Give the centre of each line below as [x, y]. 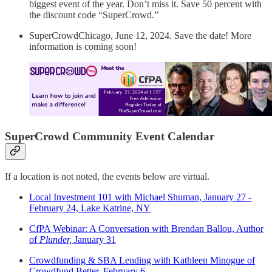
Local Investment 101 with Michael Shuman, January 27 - [140, 197]
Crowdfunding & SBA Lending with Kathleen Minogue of [142, 260]
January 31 [95, 239]
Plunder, [57, 239]
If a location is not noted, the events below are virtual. [107, 176]
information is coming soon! [83, 46]
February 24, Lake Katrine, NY [90, 208]
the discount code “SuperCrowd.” [94, 15]
